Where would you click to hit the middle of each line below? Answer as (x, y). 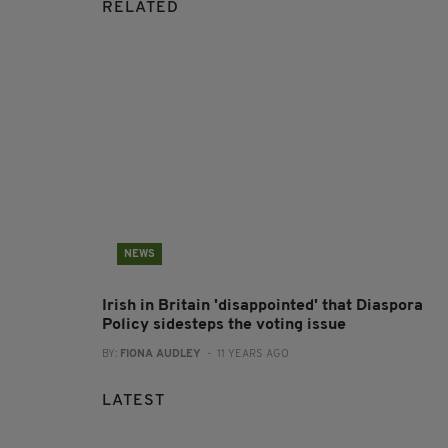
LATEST (133, 401)
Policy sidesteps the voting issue (224, 325)
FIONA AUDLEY (160, 355)
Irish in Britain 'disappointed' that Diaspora (262, 306)
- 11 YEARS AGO (245, 355)
